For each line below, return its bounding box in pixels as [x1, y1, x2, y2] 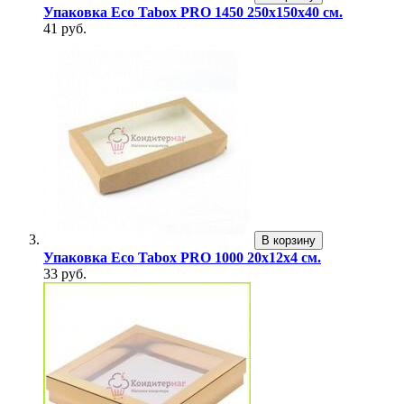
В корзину [262, 234, 316, 248]
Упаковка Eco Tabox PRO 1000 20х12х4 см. [43, 250, 321, 266]
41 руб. [43, 21, 87, 37]
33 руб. [43, 266, 87, 282]
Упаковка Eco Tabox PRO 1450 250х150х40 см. [43, 5, 343, 21]
